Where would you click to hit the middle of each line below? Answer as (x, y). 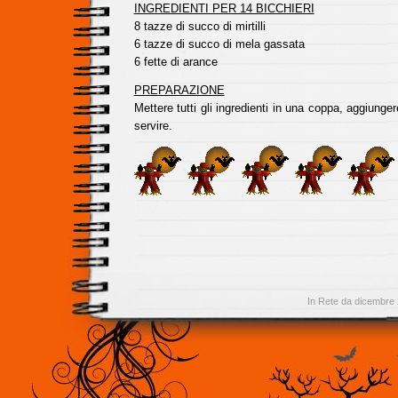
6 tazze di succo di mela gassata (219, 44)
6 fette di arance (175, 62)
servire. (153, 126)
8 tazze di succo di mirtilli (199, 26)
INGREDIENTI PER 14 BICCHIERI (224, 8)
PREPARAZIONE (179, 90)
